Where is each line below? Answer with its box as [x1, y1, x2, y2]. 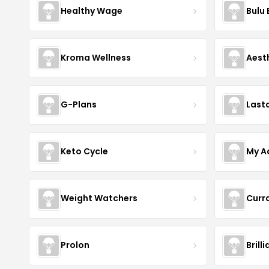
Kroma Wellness [61, 52, 131, 64]
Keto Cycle [61, 145, 108, 158]
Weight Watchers [61, 192, 138, 205]
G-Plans [61, 98, 97, 111]
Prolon [61, 239, 89, 252]
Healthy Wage [61, 5, 122, 17]
